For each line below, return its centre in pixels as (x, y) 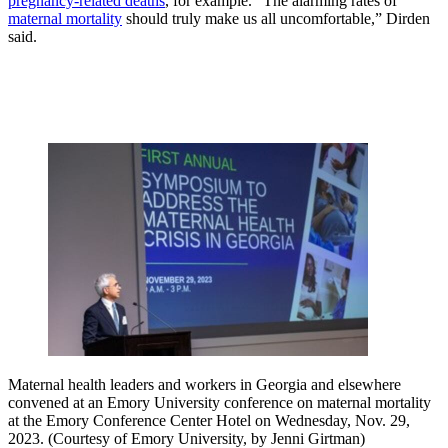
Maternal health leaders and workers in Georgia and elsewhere (204, 384)
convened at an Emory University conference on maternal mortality (219, 402)
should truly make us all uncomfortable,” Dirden (276, 18)
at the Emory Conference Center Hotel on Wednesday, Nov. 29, (209, 420)
